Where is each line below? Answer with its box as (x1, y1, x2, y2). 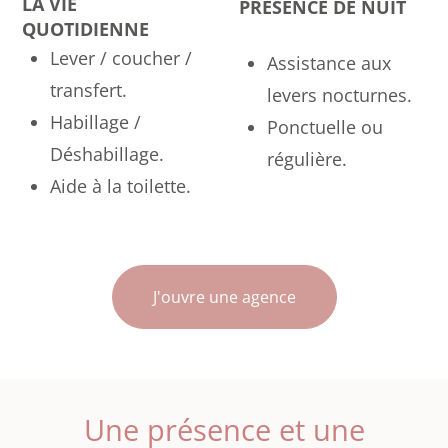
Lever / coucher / (50, 46, 193, 71)
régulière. (267, 147, 347, 172)
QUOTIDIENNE (22, 17, 150, 42)
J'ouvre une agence (152, 285, 296, 308)
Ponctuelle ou (267, 115, 383, 140)
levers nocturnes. (267, 83, 412, 108)
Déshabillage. (50, 142, 165, 167)
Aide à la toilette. (50, 174, 192, 199)
